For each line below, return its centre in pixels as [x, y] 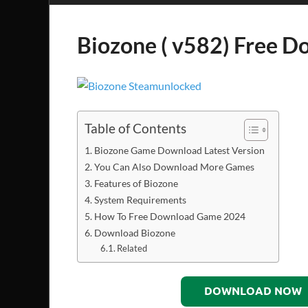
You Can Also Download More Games [174, 166]
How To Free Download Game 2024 [169, 216]
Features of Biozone [136, 183]
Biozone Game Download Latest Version [179, 150]
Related [132, 248]
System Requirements [140, 199]
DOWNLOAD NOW [253, 291]
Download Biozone [134, 232]
